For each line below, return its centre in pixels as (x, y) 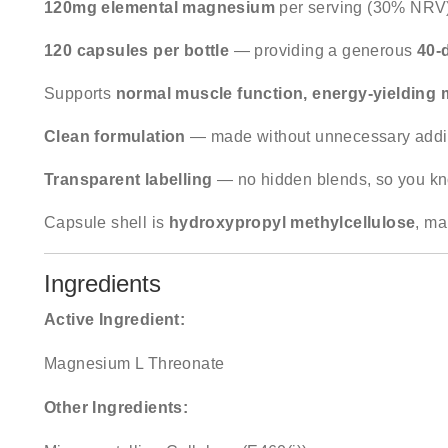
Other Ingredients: (116, 407)
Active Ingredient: (115, 319)
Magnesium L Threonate (134, 363)
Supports (80, 93)
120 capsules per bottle (137, 50)
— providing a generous (323, 50)
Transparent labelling (128, 179)
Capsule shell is (106, 222)
